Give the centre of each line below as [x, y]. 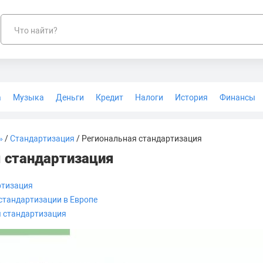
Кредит [109, 97]
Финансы [237, 97]
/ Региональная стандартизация [138, 139]
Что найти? [36, 31]
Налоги [149, 97]
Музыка [28, 97]
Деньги [70, 97]
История [191, 97]
